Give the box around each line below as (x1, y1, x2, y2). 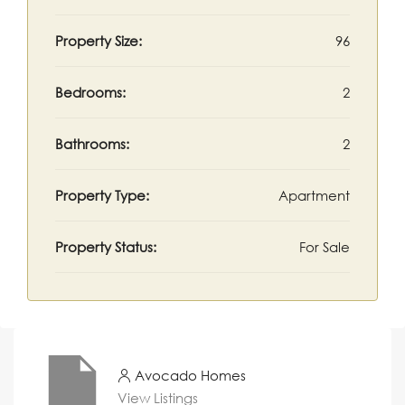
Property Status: (55, 239, 156, 255)
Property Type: (55, 187, 149, 203)
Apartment (278, 187, 350, 203)
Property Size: (55, 33, 142, 49)
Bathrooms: (55, 136, 129, 152)
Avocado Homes (135, 367, 246, 383)
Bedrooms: (55, 84, 126, 100)
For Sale (299, 239, 350, 255)
